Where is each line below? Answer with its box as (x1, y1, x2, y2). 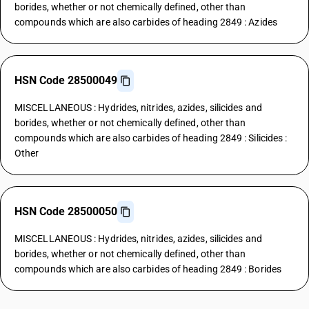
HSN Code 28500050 (14, 205, 117, 218)
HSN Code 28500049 (14, 74, 117, 87)
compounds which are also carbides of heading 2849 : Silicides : (14, 132, 288, 143)
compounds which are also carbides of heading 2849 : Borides (14, 263, 281, 275)
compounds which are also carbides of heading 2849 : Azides (14, 17, 277, 28)
